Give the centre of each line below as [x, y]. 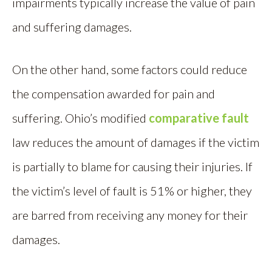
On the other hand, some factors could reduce [130, 69]
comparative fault [198, 118]
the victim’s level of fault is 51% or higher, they [132, 191]
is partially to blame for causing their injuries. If [132, 166]
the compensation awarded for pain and [114, 93]
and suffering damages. [72, 27]
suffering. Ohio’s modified [79, 118]
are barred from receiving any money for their [130, 215]
